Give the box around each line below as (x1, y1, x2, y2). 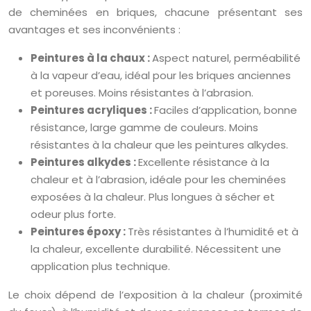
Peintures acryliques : (31, 102, 154, 117)
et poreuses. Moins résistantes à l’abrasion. (31, 85, 253, 100)
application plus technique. (31, 258, 170, 274)
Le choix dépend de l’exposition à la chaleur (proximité (8, 287, 303, 302)
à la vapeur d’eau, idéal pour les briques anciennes (31, 67, 291, 83)
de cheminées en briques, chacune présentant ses (8, 4, 303, 19)
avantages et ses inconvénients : (8, 22, 180, 37)
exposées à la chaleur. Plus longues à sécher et (31, 189, 275, 204)
